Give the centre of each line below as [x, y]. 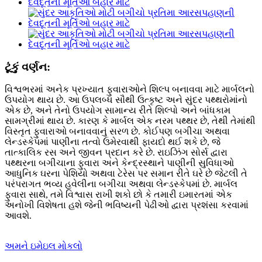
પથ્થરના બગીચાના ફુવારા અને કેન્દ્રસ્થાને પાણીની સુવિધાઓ [119, 163]
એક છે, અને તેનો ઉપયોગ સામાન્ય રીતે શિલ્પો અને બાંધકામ [118, 111]
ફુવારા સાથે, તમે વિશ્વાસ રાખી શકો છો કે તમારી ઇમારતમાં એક [118, 195]
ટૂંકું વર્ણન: [27, 67]
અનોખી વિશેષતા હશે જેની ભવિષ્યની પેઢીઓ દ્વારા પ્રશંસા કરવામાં [127, 205]
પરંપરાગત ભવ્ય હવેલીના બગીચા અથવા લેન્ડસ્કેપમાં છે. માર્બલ [121, 184]
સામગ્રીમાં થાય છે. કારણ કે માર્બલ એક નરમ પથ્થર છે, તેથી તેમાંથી [130, 121]
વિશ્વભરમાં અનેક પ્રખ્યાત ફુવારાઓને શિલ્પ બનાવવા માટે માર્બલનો [130, 89]
